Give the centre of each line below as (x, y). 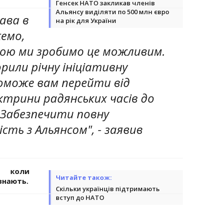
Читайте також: (84, 177)
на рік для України (86, 20)
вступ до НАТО (80, 197)
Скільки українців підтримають (108, 188)
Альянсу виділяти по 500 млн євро (112, 11)
